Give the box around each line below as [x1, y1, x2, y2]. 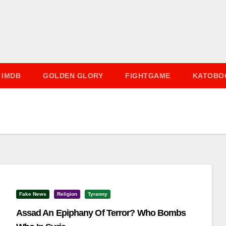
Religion [56, 191, 77, 197]
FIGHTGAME [125, 72, 171, 80]
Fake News [19, 191, 46, 197]
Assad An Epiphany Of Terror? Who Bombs [16, 208, 186, 218]
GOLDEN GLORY [43, 72, 103, 80]
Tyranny [87, 191, 107, 197]
